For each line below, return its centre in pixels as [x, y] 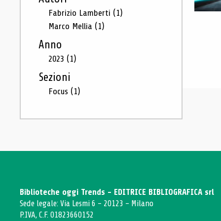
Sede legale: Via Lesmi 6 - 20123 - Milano [87, 203]
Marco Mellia [72, 26]
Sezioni [55, 77]
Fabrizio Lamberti [81, 13]
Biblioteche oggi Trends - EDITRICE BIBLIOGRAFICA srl [117, 192]
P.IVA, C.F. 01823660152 [57, 215]
